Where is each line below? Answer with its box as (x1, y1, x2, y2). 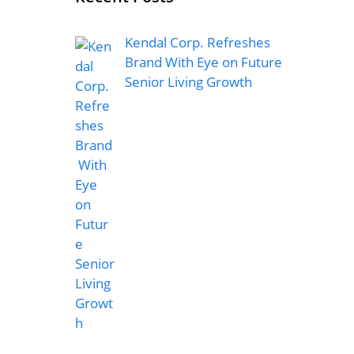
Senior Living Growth (124, 72, 255, 91)
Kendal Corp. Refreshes (124, 32, 270, 51)
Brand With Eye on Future (124, 52, 282, 71)
